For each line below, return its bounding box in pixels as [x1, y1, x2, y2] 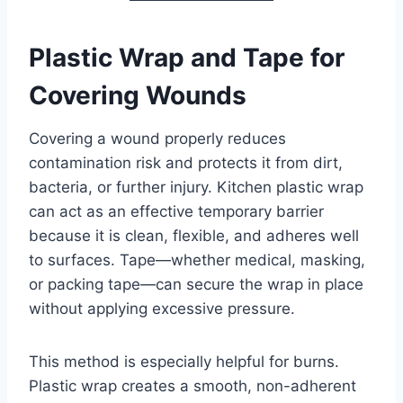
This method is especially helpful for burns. [29, 353, 339, 372]
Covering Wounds [29, 80, 246, 112]
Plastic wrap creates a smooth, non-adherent [29, 377, 356, 396]
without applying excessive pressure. [29, 300, 295, 318]
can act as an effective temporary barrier [29, 202, 324, 221]
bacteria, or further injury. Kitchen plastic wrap [29, 178, 363, 197]
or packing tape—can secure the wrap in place [29, 275, 363, 294]
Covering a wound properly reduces [29, 130, 286, 148]
